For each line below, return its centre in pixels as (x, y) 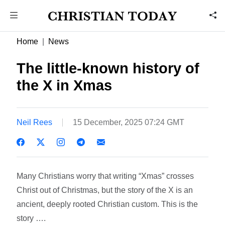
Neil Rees (35, 122)
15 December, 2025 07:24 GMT (129, 122)
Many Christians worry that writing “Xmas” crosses (105, 176)
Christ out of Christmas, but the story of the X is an (105, 190)
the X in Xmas (65, 85)
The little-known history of (108, 68)
